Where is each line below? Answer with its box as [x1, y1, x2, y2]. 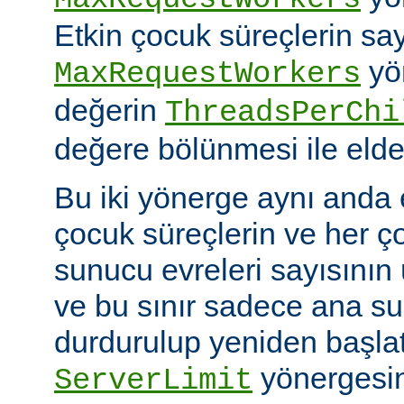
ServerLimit [54, 363, 252, 398]
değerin [54, 92, 165, 127]
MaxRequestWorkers [54, 56, 361, 91]
